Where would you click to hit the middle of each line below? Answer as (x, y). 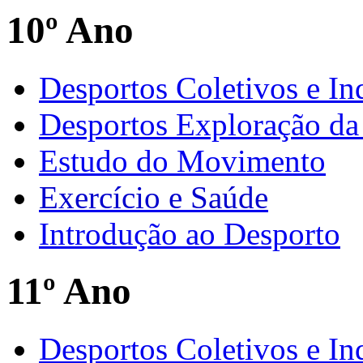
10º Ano (70, 30)
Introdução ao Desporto (190, 233)
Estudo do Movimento (182, 160)
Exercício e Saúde (154, 197)
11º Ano (69, 291)
